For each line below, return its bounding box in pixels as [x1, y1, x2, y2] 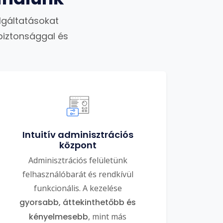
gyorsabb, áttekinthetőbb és [19, 197, 136, 208]
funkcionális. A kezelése [33, 183, 122, 194]
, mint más [88, 211, 126, 222]
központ [59, 139, 97, 151]
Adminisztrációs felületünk [28, 155, 127, 166]
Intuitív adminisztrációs [22, 128, 133, 141]
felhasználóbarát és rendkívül [22, 169, 133, 180]
